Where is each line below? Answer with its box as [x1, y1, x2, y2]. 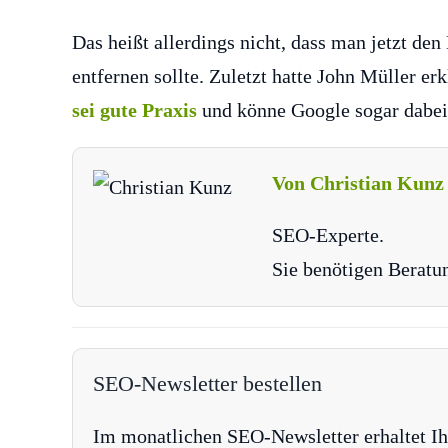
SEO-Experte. [272, 223, 384, 246]
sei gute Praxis [72, 98, 197, 121]
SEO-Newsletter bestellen [93, 370, 322, 396]
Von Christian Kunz [272, 171, 444, 194]
